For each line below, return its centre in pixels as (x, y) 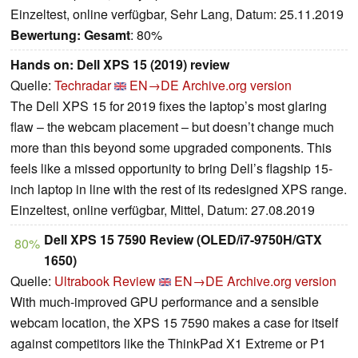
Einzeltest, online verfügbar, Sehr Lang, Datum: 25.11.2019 (177, 14)
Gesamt (107, 35)
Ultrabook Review (105, 281)
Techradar (83, 86)
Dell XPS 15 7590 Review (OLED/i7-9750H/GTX (183, 240)
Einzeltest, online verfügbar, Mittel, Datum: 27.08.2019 (163, 210)
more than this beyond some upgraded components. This (171, 148)
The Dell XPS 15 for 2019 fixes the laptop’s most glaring (169, 106)
